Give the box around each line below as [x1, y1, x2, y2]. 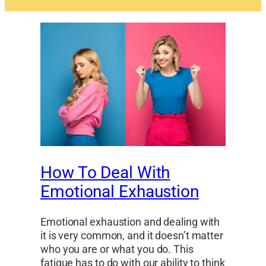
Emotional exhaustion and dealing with [40, 216, 220, 229]
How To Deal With [40, 163, 170, 183]
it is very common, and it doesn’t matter [40, 229, 223, 242]
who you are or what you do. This [40, 243, 194, 256]
